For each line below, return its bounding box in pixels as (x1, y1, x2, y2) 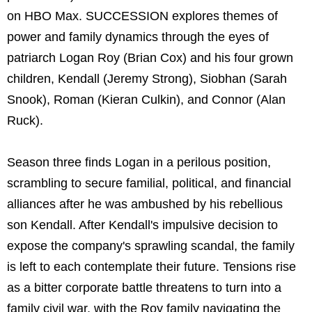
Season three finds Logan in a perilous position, (7, 155, 271, 170)
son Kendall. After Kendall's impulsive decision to (7, 218, 278, 233)
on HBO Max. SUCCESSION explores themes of (7, 9, 278, 24)
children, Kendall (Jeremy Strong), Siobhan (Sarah (7, 72, 287, 86)
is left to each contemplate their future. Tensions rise (7, 260, 296, 274)
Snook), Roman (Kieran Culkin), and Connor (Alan (7, 93, 286, 107)
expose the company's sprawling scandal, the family (7, 239, 295, 253)
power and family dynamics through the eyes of (7, 30, 269, 45)
